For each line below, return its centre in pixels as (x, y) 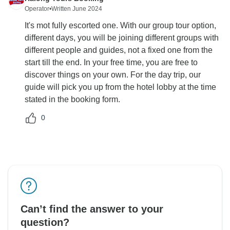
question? (45, 222)
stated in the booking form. (72, 99)
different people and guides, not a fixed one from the (119, 50)
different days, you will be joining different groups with (122, 37)
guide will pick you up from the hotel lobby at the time (120, 87)
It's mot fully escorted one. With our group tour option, (120, 25)
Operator (37, 8)
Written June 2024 (77, 8)
